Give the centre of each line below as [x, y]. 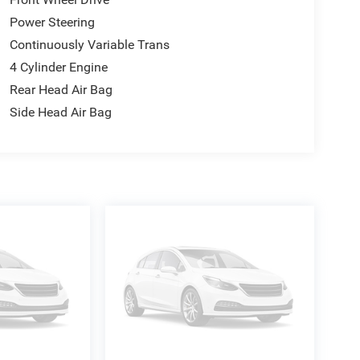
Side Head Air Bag [60, 112]
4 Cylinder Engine [58, 67]
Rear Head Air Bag [61, 89]
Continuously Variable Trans [89, 44]
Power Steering [52, 22]
